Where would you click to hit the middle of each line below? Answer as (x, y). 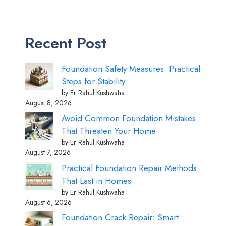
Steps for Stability (93, 81)
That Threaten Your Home (109, 131)
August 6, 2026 (48, 202)
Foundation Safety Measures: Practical (131, 68)
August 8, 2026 (48, 103)
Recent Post (66, 43)
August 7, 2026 (48, 153)
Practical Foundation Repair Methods (129, 168)
